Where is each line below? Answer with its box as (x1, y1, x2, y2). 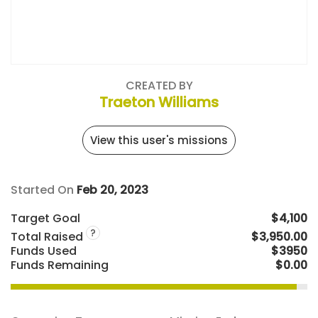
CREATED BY (125, 77, 193, 94)
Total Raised (11, 229, 86, 246)
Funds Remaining (11, 257, 109, 274)
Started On (11, 182, 77, 198)
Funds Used (11, 243, 77, 260)
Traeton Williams (99, 92, 219, 112)
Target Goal (11, 210, 80, 226)
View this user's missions (90, 133, 228, 148)
